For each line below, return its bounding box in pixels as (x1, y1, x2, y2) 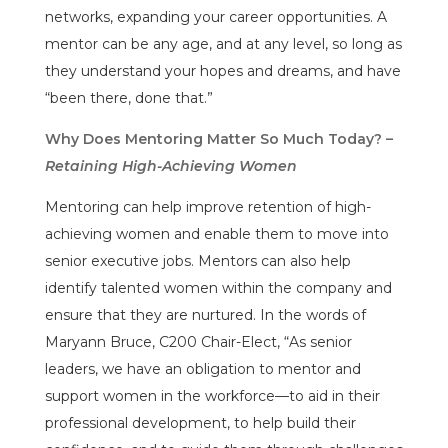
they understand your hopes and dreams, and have (44, 61, 401, 80)
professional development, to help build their (44, 413, 356, 432)
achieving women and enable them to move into (44, 224, 389, 243)
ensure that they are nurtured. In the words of (44, 305, 366, 324)
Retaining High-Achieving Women (44, 156, 297, 175)
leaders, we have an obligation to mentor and (44, 359, 361, 378)
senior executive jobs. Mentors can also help (44, 251, 351, 270)
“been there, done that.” (44, 88, 213, 107)
